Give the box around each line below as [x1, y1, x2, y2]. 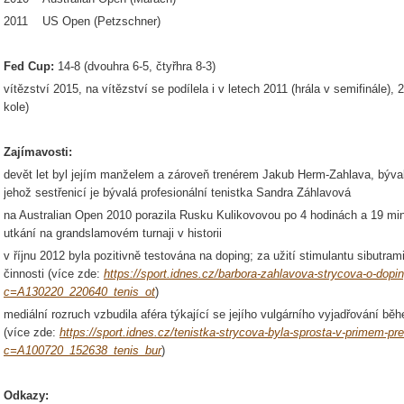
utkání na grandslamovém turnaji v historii [4, 226, 222, 240]
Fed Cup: [4, 60, 58, 73]
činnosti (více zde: [4, 267, 104, 280]
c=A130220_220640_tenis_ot [4, 285, 155, 298]
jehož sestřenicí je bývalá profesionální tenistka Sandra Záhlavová [4, 186, 351, 199]
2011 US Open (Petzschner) [4, 14, 161, 28]
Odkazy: [4, 389, 49, 402]
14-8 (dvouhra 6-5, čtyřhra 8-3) [58, 60, 216, 73]
